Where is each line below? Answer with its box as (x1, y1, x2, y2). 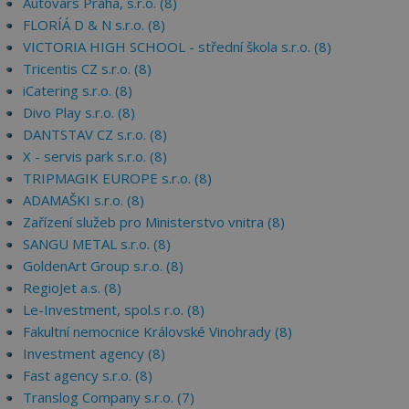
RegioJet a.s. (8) (23, 278, 121, 297)
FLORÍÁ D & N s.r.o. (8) (23, 16, 165, 34)
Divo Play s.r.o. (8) (23, 103, 135, 121)
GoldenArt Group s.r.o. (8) (23, 257, 184, 275)
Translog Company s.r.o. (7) (23, 388, 194, 406)
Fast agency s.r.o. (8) (23, 366, 152, 384)
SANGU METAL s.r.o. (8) (23, 235, 171, 253)
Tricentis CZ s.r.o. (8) (23, 59, 152, 78)
